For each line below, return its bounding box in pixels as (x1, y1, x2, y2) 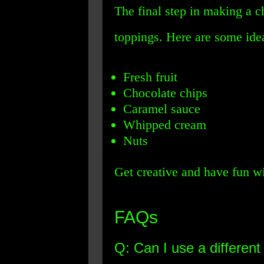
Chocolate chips (123, 85, 207, 100)
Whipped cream (123, 117, 206, 132)
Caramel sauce (123, 101, 200, 116)
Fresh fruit (123, 70, 177, 84)
